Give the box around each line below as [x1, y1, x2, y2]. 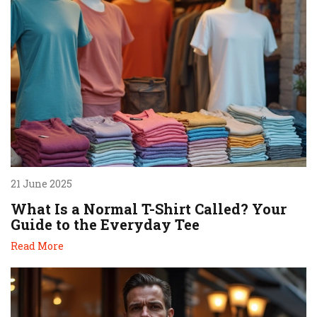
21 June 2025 [11, 176, 72, 190]
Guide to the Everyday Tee [11, 214, 200, 234]
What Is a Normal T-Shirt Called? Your [11, 199, 287, 218]
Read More [11, 238, 64, 253]
